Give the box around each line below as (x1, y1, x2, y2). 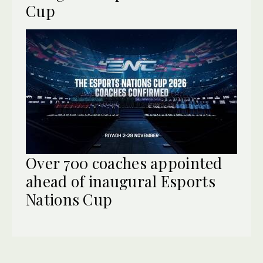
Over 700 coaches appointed (26, 152, 222, 173)
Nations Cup (26, 188, 113, 210)
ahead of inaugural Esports (26, 170, 215, 191)
